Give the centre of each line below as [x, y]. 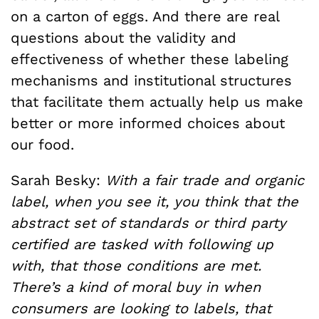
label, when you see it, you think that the [155, 202]
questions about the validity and [124, 38]
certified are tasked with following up [142, 244]
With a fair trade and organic [205, 180]
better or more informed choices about [148, 123]
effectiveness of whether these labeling [150, 59]
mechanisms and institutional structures [151, 80]
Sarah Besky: [58, 180]
